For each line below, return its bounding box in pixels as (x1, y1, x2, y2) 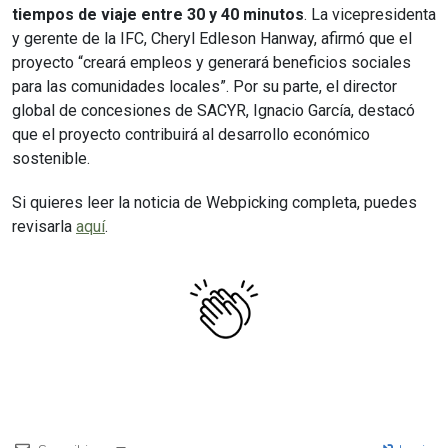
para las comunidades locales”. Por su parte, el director (12, 76, 397, 96)
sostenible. (12, 148, 90, 168)
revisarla (12, 216, 76, 236)
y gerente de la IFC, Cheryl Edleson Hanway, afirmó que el (12, 28, 412, 48)
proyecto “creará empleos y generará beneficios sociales (12, 52, 411, 72)
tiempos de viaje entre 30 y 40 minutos (12, 4, 304, 24)
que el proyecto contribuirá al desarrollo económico (12, 124, 370, 144)
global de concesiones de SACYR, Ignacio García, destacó (12, 100, 415, 120)
